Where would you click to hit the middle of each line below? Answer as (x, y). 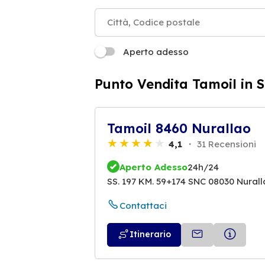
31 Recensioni (225, 144)
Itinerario (150, 235)
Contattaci (143, 206)
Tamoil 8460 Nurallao (179, 128)
